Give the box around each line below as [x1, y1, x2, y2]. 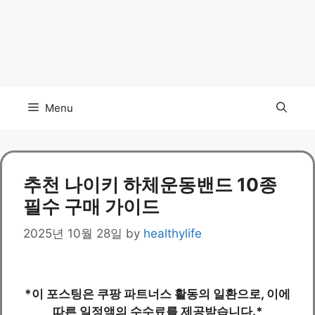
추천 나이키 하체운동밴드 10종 [23, 173, 277, 195]
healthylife [143, 226, 202, 241]
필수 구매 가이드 [23, 195, 160, 217]
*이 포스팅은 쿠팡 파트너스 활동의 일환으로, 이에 [25, 287, 290, 302]
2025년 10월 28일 [23, 226, 122, 241]
